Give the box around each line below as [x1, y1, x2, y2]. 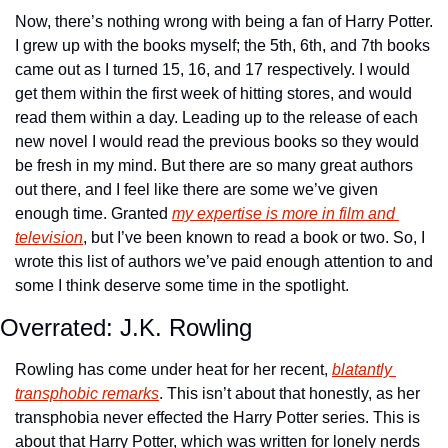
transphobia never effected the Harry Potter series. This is [15, 409, 420, 427]
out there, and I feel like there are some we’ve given [15, 181, 378, 199]
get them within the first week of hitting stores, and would [15, 85, 412, 103]
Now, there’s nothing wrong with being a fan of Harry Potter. [15, 13, 433, 31]
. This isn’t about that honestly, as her [159, 385, 420, 403]
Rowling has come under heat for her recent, [15, 361, 332, 379]
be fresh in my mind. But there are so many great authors [15, 157, 413, 175]
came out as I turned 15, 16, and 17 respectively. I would [15, 61, 410, 79]
